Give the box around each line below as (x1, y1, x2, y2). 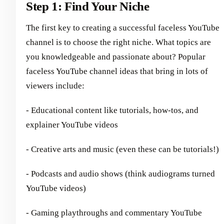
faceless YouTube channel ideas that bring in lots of (26, 66, 208, 76)
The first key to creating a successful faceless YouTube (26, 22, 219, 32)
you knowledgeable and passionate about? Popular (26, 51, 205, 61)
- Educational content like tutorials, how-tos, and (26, 105, 198, 115)
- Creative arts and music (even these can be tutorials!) (26, 144, 219, 154)
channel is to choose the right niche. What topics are (26, 37, 211, 47)
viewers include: (26, 80, 84, 90)
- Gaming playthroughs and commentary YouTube (26, 207, 202, 217)
